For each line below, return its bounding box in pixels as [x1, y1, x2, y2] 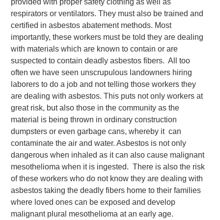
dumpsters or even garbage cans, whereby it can [11, 127, 182, 136]
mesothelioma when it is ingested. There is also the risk [11, 163, 205, 171]
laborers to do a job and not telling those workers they [11, 80, 196, 88]
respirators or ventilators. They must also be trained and [11, 9, 204, 18]
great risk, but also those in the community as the [11, 104, 180, 112]
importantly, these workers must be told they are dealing [11, 33, 204, 41]
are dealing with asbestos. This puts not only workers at [11, 92, 203, 100]
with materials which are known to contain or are [11, 45, 178, 53]
